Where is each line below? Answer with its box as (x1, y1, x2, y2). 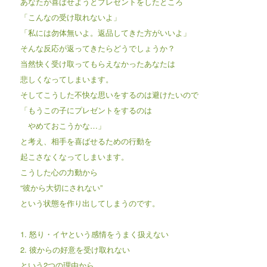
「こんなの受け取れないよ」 (20, 11, 121, 23)
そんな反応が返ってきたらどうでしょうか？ (20, 42, 175, 54)
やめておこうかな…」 (20, 119, 105, 131)
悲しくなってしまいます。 (20, 73, 113, 85)
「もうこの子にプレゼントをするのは (20, 104, 152, 116)
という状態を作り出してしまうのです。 (20, 197, 160, 209)
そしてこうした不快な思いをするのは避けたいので (20, 88, 198, 100)
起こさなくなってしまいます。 (20, 150, 129, 162)
